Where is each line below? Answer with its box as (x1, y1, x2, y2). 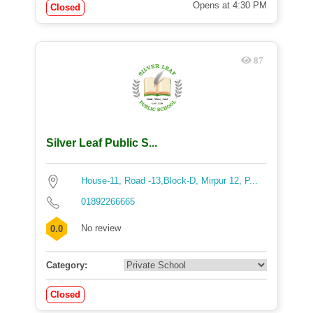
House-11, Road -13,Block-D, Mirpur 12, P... (81, 175, 258, 186)
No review (81, 223, 121, 233)
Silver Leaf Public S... (46, 137, 157, 149)
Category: (46, 260, 87, 270)
